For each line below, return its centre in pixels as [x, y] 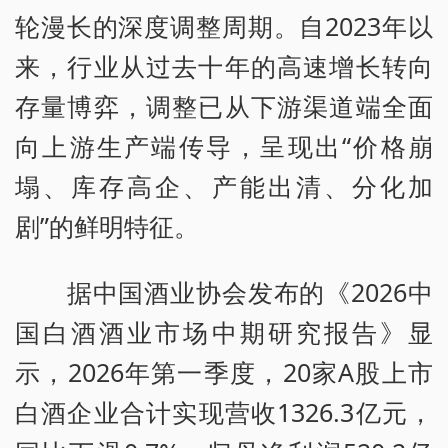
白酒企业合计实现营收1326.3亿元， [224, 411]
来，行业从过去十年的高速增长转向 [224, 65]
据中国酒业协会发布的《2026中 [224, 291]
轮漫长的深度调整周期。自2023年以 [224, 25]
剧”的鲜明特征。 [107, 225]
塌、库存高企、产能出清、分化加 [224, 185]
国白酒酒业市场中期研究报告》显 [224, 331]
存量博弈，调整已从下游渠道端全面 [224, 105]
